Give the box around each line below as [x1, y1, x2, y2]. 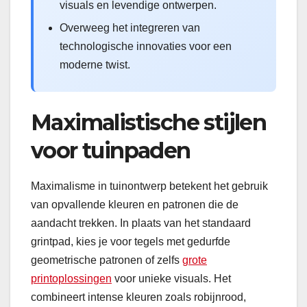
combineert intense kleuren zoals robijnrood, [31, 291, 246, 304]
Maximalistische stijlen [31, 109, 267, 136]
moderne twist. [60, 59, 130, 71]
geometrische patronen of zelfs [31, 254, 182, 267]
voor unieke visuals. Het [112, 273, 231, 285]
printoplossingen [31, 273, 112, 285]
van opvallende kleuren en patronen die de [31, 199, 238, 211]
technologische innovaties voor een [60, 40, 232, 53]
